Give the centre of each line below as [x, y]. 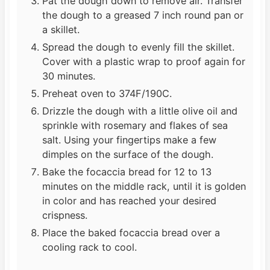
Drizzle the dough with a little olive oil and [140, 111]
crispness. [64, 215]
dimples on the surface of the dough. [127, 154]
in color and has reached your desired [129, 200]
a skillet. [61, 29]
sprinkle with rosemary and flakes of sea [135, 125]
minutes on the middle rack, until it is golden [144, 186]
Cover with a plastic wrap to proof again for [143, 61]
